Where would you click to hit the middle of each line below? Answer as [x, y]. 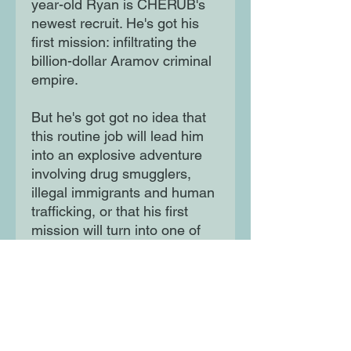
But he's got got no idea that [119, 118]
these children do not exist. [115, 287]
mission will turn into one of [116, 230]
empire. [55, 80]
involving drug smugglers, [111, 174]
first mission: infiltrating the [114, 42]
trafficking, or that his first [110, 212]
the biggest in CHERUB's [109, 249]
